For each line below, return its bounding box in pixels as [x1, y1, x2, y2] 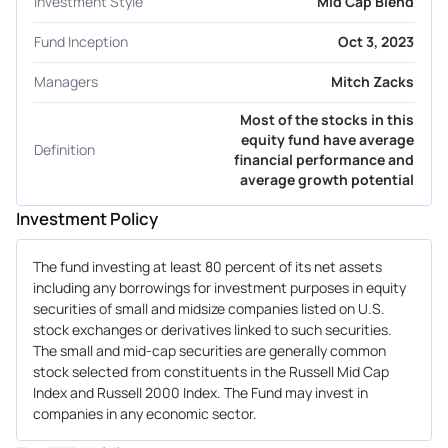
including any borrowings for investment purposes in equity [33, 277, 406, 297]
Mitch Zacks [331, 72, 414, 92]
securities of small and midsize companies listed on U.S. [33, 298, 385, 318]
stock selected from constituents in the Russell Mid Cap [33, 361, 389, 381]
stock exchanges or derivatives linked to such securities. [33, 319, 392, 339]
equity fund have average [241, 129, 414, 149]
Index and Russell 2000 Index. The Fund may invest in [33, 382, 368, 402]
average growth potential [240, 169, 414, 189]
